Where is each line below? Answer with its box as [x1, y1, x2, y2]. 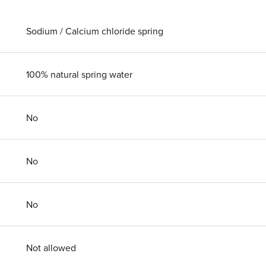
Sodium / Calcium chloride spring [26, 24, 163, 37]
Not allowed [26, 241, 76, 254]
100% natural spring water [26, 68, 132, 81]
